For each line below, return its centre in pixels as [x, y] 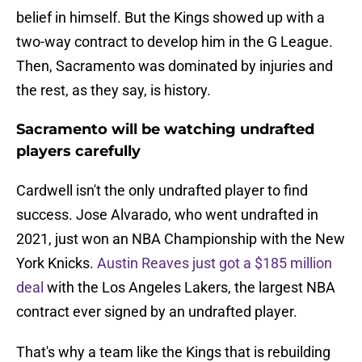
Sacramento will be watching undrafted [165, 130]
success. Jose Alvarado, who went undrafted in [167, 215]
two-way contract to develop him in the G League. [175, 42]
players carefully [78, 152]
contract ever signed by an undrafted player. [157, 312]
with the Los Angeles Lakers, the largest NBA [189, 288]
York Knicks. [57, 263]
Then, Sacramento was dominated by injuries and [175, 66]
